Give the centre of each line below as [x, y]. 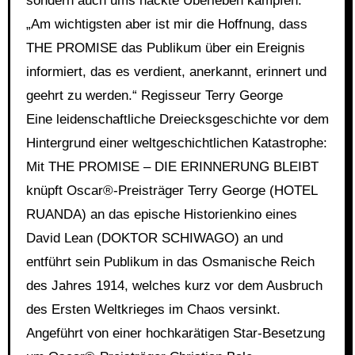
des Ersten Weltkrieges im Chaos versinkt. [153, 309]
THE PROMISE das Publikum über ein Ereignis [165, 48]
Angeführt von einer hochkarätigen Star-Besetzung [175, 333]
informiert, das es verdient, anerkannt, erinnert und [176, 72]
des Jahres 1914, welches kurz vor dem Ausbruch [174, 286]
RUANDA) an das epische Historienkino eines [161, 214]
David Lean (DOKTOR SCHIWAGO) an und [154, 238]
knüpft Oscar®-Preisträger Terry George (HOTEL [171, 191]
